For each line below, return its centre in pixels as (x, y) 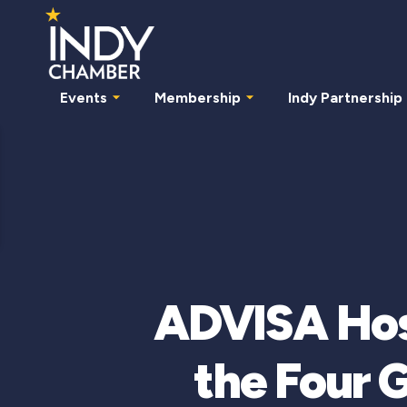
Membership (198, 97)
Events (84, 97)
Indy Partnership (345, 97)
